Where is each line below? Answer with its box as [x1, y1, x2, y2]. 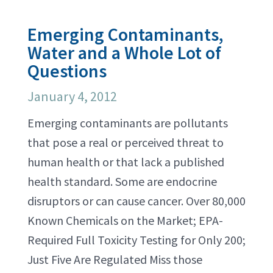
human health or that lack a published [27, 154, 224, 169]
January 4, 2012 [27, 88, 117, 105]
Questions [27, 59, 107, 82]
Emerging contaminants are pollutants [27, 115, 228, 130]
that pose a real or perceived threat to [27, 135, 224, 150]
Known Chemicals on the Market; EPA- [27, 213, 223, 228]
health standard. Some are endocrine [27, 174, 217, 189]
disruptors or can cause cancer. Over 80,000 [27, 193, 246, 208]
